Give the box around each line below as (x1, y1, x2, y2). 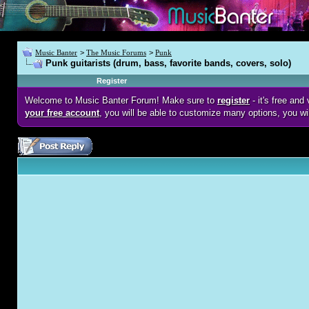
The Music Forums (86, 48, 146, 57)
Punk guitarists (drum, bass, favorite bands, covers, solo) (46, 58, 291, 68)
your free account (25, 108, 99, 118)
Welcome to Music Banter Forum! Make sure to (25, 95, 217, 106)
